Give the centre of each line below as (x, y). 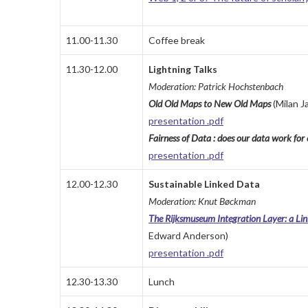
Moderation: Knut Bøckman (202, 201)
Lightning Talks (183, 69)
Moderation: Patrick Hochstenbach (216, 87)
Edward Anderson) (188, 236)
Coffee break (177, 41)
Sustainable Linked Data (204, 184)
